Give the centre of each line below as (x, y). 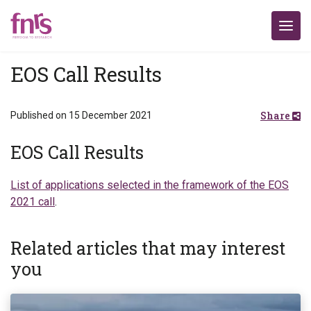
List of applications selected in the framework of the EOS (150, 185)
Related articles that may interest (148, 248)
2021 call (33, 202)
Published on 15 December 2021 (81, 115)
